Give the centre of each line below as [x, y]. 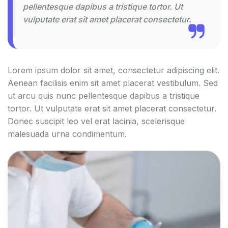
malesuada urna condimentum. [67, 134]
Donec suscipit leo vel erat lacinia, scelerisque [96, 121]
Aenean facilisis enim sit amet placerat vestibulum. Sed [113, 83]
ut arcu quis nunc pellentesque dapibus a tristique [104, 96]
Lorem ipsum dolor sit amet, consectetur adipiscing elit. [113, 70]
